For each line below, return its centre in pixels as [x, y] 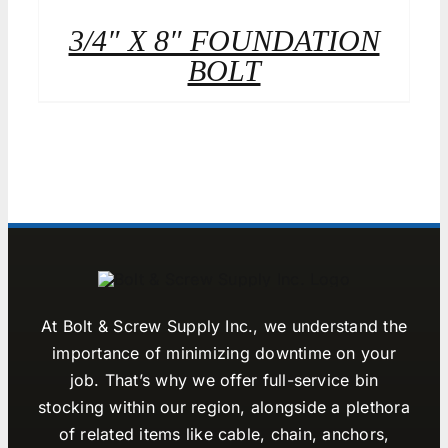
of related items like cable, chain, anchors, [224, 434]
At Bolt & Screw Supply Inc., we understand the [224, 326]
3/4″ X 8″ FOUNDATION [224, 40]
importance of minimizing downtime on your [224, 353]
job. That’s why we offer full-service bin [224, 380]
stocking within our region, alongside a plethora [224, 407]
